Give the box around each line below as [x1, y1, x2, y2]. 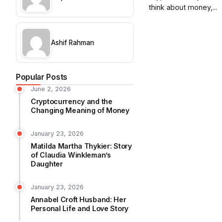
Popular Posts [16, 72, 67, 82]
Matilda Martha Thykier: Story [31, 142, 132, 150]
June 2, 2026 [31, 85, 71, 93]
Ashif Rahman [51, 38, 94, 47]
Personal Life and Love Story [31, 204, 129, 213]
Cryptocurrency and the [31, 97, 112, 106]
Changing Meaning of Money [31, 106, 129, 114]
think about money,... [149, 2, 218, 11]
